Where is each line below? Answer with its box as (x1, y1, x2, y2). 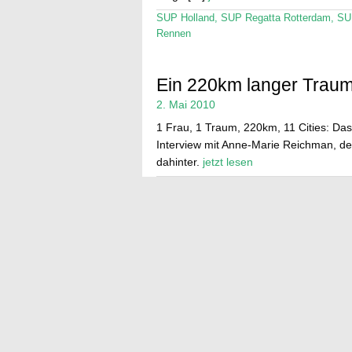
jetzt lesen (202, 155, 253, 168)
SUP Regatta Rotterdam (220, 12, 331, 24)
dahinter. (156, 155, 203, 168)
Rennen (156, 27, 191, 39)
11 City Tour (156, 178, 210, 190)
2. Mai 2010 (156, 97, 215, 111)
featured (215, 178, 253, 190)
